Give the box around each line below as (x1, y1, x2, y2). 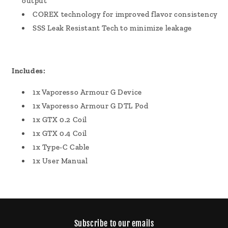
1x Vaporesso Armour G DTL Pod (33, 101, 149, 111)
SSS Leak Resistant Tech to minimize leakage (33, 23, 192, 33)
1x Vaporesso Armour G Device (33, 88, 142, 97)
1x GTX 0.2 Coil (33, 115, 87, 125)
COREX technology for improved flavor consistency (33, 10, 218, 19)
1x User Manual (33, 156, 88, 166)
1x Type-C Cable (33, 142, 90, 152)
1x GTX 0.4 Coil (33, 129, 87, 138)
